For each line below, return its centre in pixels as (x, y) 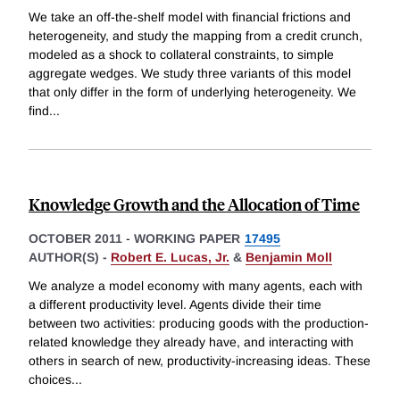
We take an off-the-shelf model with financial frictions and (190, 17)
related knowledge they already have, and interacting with (191, 342)
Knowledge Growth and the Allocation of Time (194, 204)
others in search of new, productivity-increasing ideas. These (200, 361)
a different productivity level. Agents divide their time (175, 305)
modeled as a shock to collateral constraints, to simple (181, 55)
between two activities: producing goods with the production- (199, 324)
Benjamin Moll (289, 258)
